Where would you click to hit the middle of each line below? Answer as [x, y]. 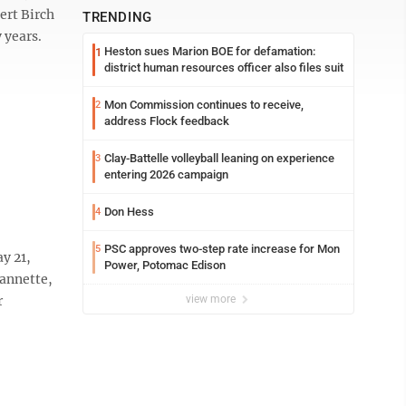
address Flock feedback [167, 121]
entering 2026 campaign [166, 174]
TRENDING [117, 17]
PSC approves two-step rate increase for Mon [222, 249]
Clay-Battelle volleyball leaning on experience [219, 158]
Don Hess [129, 212]
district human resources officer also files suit [224, 68]
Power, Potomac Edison [165, 265]
